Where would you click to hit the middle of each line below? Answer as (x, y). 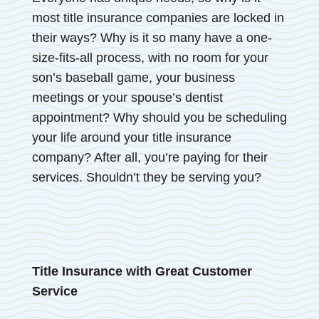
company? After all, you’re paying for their (150, 157)
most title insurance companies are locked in (158, 17)
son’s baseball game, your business (133, 77)
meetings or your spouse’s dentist (127, 97)
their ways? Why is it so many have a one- (152, 37)
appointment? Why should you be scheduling (159, 117)
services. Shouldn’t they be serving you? (146, 177)
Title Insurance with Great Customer (142, 271)
